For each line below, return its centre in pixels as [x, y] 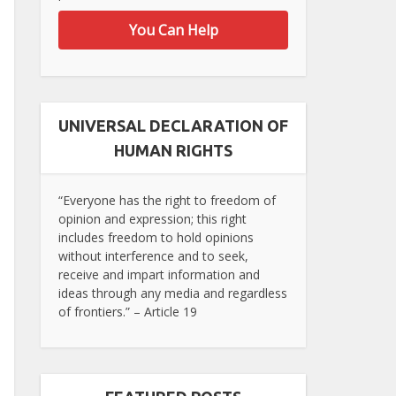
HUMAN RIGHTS [173, 151]
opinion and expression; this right [152, 219]
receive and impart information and [159, 275]
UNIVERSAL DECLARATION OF [173, 126]
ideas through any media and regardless [173, 293]
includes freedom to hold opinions [156, 238]
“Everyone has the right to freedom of [167, 201]
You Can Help [173, 30]
